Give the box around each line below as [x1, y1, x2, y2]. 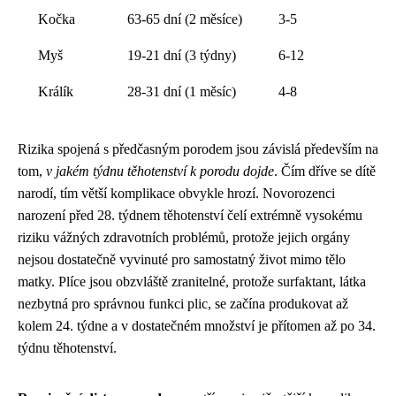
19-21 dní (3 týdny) [126, 48, 236, 64]
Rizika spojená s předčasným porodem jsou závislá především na [18, 141, 378, 157]
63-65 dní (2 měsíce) [126, 11, 242, 27]
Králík [37, 84, 73, 100]
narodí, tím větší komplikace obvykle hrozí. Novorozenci [18, 186, 335, 202]
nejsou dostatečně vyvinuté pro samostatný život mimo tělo [18, 252, 346, 268]
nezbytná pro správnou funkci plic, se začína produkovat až [18, 296, 348, 312]
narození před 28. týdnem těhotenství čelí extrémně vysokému [18, 208, 362, 224]
